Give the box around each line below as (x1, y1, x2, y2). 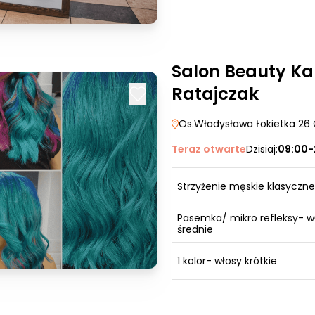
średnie (177, 222, 213, 236)
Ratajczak (172, 82, 259, 105)
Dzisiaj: (246, 142, 278, 156)
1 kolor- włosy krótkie (177, 254, 277, 268)
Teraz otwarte (172, 142, 246, 156)
